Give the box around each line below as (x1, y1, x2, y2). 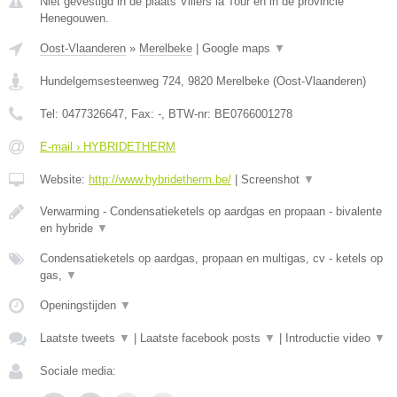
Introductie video (285, 331, 374, 345)
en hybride (40, 222, 97, 235)
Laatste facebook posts (140, 331, 264, 345)
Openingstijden (40, 299, 120, 312)
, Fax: (124, 107, 158, 121)
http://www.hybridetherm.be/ (89, 173, 231, 186)
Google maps (202, 42, 274, 55)
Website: (40, 173, 89, 186)
